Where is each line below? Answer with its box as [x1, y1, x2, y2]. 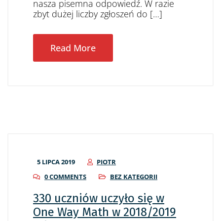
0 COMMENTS [44, 172, 86, 181]
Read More [50, 42, 96, 54]
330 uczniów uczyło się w [33, 191, 164, 205]
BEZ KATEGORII [110, 172, 157, 181]
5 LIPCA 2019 [37, 157, 75, 166]
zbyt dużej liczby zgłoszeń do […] [33, 8, 162, 20]
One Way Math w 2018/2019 [33, 205, 176, 219]
